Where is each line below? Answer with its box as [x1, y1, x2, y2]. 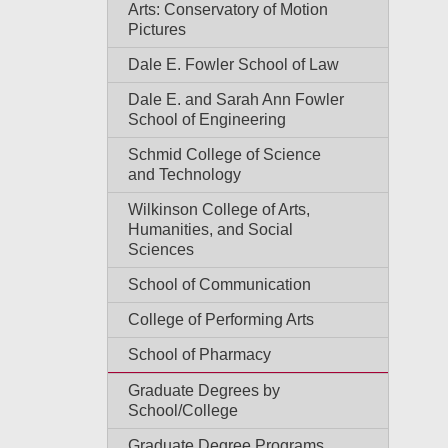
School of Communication [128, 276, 311, 293]
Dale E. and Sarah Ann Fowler [128, 91, 344, 108]
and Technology [128, 166, 241, 183]
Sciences [128, 241, 194, 258]
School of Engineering [128, 111, 286, 128]
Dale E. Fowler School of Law [128, 56, 339, 73]
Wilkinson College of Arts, [128, 201, 310, 218]
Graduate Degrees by [128, 382, 280, 399]
